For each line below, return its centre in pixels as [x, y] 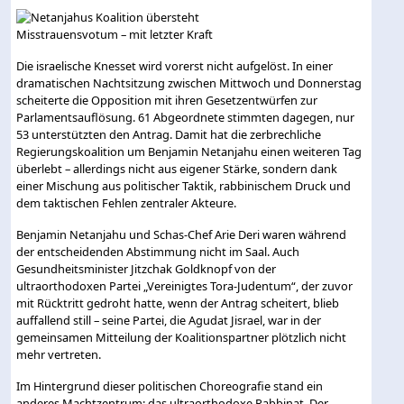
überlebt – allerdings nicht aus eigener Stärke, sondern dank [177, 168]
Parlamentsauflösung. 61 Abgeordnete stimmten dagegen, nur [186, 117]
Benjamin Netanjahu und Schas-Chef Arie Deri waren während [182, 234]
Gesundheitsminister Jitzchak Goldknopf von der [147, 268]
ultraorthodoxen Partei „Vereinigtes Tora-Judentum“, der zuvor [185, 285]
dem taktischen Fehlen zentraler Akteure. [127, 202]
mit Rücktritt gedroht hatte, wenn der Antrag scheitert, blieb [178, 303]
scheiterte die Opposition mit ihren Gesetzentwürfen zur [167, 100]
